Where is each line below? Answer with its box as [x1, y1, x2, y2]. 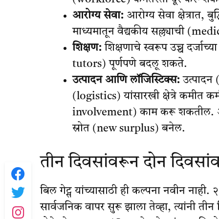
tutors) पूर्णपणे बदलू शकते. [72, 58, 187, 69]
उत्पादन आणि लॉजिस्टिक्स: [72, 74, 180, 86]
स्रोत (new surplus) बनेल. [72, 123, 185, 134]
